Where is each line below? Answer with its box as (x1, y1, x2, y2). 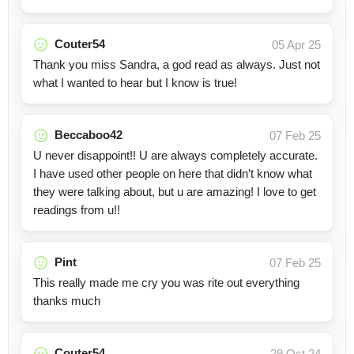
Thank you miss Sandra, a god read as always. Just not (33, 58, 320, 71)
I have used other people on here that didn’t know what (33, 167, 312, 180)
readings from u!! (33, 203, 120, 217)
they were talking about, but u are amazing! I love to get (33, 185, 316, 198)
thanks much (33, 294, 100, 307)
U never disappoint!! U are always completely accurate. (33, 149, 318, 162)
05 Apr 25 (272, 38, 321, 51)
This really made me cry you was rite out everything (33, 276, 299, 289)
